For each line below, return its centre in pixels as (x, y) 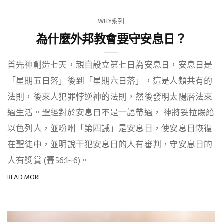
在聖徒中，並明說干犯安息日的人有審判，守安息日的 (110, 145)
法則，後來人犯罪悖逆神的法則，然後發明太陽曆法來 (110, 97)
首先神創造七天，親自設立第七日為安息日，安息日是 (110, 65)
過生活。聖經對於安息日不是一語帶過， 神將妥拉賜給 (111, 113)
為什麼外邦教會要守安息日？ (111, 39)
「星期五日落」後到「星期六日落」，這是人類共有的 (110, 81)
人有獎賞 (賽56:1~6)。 (48, 161)
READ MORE (25, 177)
